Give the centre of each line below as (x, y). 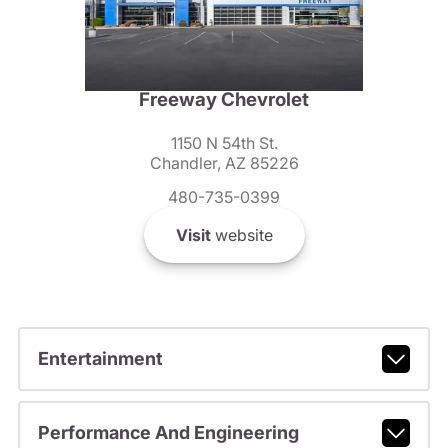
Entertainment (100, 359)
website (241, 234)
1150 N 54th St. (224, 142)
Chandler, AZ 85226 (224, 162)
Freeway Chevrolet (224, 99)
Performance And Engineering (168, 433)
